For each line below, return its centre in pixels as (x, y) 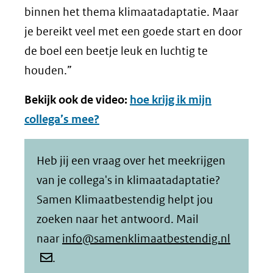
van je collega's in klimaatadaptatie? (128, 180)
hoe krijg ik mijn (171, 99)
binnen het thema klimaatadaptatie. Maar (132, 12)
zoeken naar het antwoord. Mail (118, 219)
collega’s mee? (62, 119)
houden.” (48, 70)
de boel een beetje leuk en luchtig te (116, 51)
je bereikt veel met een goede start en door (133, 31)
